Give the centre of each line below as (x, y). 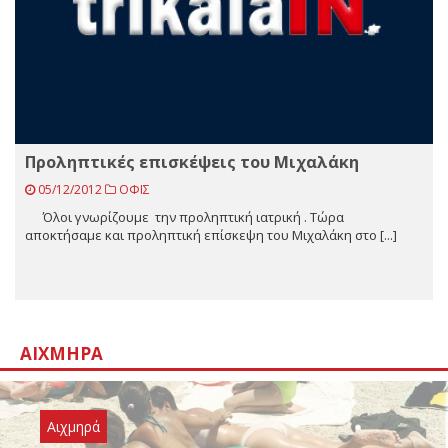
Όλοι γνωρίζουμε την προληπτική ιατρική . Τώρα (184, 217)
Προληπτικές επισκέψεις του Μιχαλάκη (192, 162)
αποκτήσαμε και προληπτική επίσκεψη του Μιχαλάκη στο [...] (211, 235)
